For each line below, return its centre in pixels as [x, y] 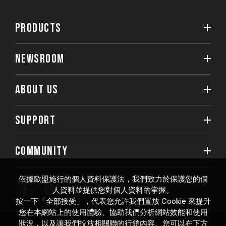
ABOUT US [37, 90]
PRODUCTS [38, 28]
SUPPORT [36, 120]
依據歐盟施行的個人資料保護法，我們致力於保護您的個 [113, 179]
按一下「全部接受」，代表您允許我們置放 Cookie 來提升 [113, 201]
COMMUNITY [41, 151]
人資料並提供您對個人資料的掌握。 [113, 190]
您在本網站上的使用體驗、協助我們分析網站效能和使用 [113, 212]
